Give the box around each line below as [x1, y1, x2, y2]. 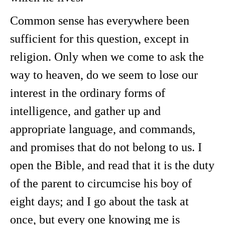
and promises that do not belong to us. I [10, 141, 202, 154]
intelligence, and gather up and [10, 104, 161, 118]
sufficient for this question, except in [10, 32, 189, 45]
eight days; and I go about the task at [10, 195, 189, 208]
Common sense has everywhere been [10, 14, 189, 27]
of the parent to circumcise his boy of [10, 177, 192, 190]
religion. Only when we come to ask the [10, 50, 204, 63]
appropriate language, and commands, [10, 123, 195, 136]
